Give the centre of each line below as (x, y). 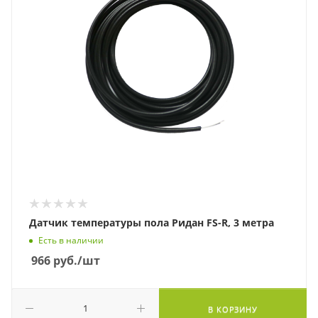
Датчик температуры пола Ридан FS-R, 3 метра (152, 223)
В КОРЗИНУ (233, 309)
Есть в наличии (71, 241)
